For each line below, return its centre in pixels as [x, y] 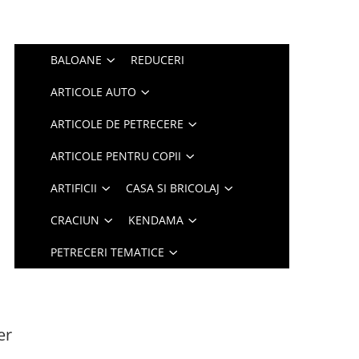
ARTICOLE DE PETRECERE [117, 124]
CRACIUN [75, 220]
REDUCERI [158, 60]
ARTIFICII [74, 188]
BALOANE [77, 60]
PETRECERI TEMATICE [108, 252]
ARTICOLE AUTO [94, 92]
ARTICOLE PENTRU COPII [116, 156]
